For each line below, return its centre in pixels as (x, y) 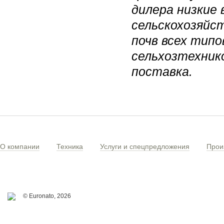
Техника (70, 146)
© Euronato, (40, 196)
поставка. (162, 71)
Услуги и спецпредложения (145, 146)
